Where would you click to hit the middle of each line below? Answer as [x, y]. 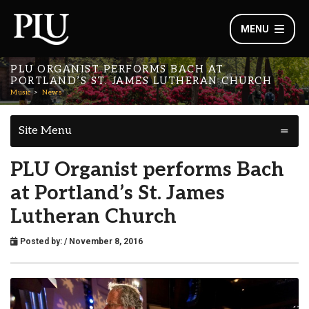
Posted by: [41, 241]
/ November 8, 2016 [103, 241]
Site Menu [45, 131]
